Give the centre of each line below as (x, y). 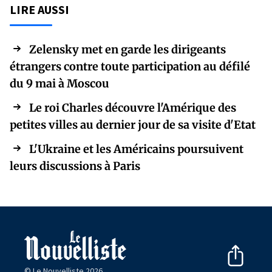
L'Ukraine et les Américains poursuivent (136, 149)
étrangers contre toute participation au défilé (130, 66)
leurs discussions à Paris (75, 166)
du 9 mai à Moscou (59, 83)
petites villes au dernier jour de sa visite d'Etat (133, 124)
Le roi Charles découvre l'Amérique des (133, 107)
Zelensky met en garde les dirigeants (127, 49)
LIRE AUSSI (39, 9)
